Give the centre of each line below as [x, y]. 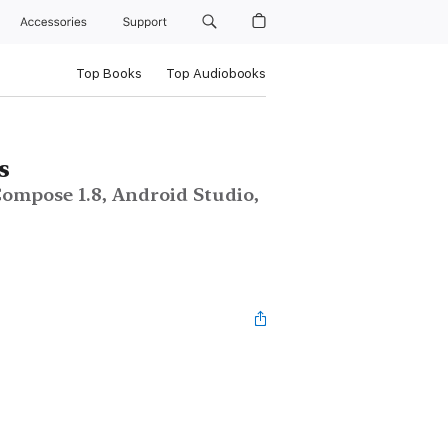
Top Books [108, 73]
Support [146, 22]
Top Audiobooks [215, 73]
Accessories [57, 22]
